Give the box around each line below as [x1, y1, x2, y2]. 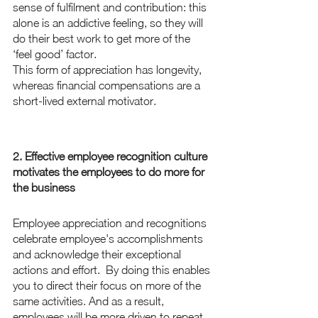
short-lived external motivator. [13, 94, 159, 108]
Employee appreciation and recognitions [13, 216, 209, 230]
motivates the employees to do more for [13, 165, 207, 179]
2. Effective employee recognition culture [13, 150, 210, 163]
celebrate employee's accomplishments [13, 232, 206, 246]
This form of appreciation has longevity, [13, 63, 204, 77]
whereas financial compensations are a [13, 79, 203, 92]
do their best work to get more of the [13, 32, 193, 45]
